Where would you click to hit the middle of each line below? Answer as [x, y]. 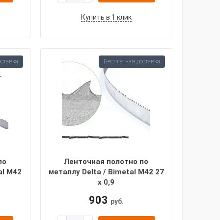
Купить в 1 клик [106, 17]
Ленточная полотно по [106, 162]
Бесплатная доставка [132, 61]
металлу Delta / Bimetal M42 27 [106, 172]
